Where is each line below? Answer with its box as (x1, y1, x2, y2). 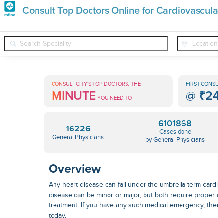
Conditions (107, 47, 136, 54)
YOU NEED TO (96, 95, 132, 102)
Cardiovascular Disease (148, 47, 209, 54)
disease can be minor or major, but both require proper (49, 191, 217, 199)
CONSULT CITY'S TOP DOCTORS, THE (52, 81, 141, 88)
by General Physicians (145, 135, 205, 144)
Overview (49, 163, 101, 175)
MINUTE (52, 90, 96, 103)
